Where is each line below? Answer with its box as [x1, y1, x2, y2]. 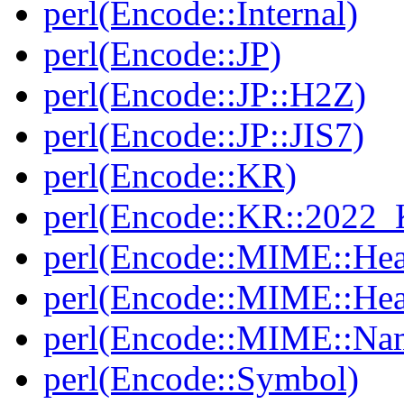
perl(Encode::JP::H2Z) [43, 75, 366, 115]
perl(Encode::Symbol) [43, 359, 359, 399]
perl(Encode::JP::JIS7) [43, 115, 364, 155]
